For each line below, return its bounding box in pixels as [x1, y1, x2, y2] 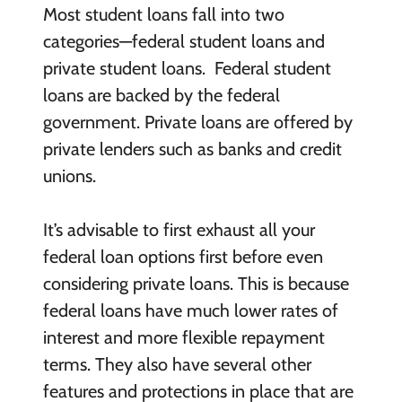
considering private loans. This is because [42, 273, 349, 295]
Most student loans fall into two [42, 4, 284, 26]
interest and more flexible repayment [42, 327, 325, 349]
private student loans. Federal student [42, 57, 331, 80]
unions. [42, 165, 96, 188]
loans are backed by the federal [42, 84, 280, 107]
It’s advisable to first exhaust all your [42, 219, 315, 241]
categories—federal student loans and [42, 31, 325, 53]
